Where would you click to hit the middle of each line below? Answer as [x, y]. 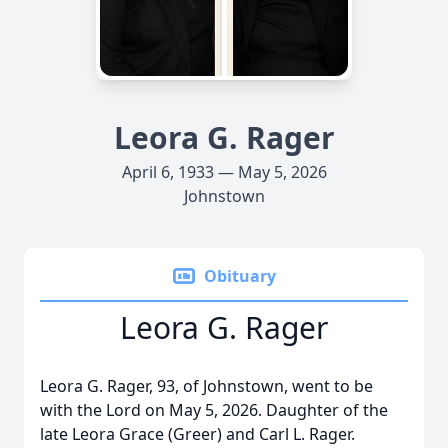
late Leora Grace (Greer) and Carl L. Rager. [199, 434]
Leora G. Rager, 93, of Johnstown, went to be [206, 386]
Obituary [240, 276]
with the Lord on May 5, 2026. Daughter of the [214, 410]
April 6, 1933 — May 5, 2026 [224, 172]
